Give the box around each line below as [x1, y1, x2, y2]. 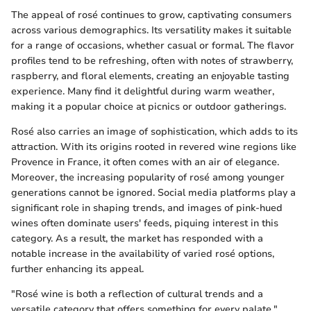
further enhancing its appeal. [11, 262, 144, 276]
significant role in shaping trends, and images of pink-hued [11, 201, 283, 215]
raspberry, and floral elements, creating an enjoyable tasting [11, 69, 289, 83]
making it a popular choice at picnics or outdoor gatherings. [11, 99, 286, 113]
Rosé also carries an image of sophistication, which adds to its [11, 124, 298, 138]
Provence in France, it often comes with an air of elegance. [11, 155, 279, 169]
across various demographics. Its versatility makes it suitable [11, 23, 292, 37]
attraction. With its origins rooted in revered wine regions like [11, 140, 296, 153]
